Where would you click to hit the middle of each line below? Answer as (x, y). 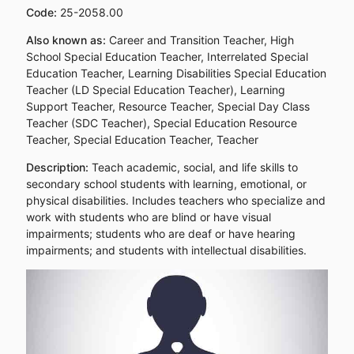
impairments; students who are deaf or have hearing (160, 233)
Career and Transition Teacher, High (201, 40)
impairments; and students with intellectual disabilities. (166, 250)
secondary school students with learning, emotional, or (166, 183)
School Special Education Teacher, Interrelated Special (167, 56)
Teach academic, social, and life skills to (194, 167)
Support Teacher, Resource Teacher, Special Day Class (168, 106)
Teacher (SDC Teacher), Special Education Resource (161, 122)
